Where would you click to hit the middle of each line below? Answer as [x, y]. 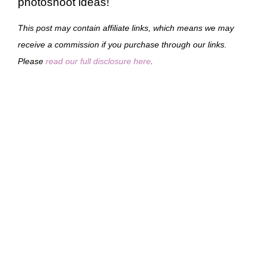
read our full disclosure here [98, 61]
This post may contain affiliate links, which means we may [126, 28]
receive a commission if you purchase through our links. [122, 44]
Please [32, 61]
